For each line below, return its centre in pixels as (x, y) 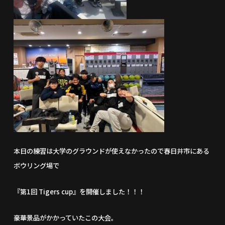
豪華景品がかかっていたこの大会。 (66, 218)
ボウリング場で (37, 165)
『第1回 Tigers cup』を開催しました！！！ (79, 192)
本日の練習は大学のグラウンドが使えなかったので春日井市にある (112, 151)
